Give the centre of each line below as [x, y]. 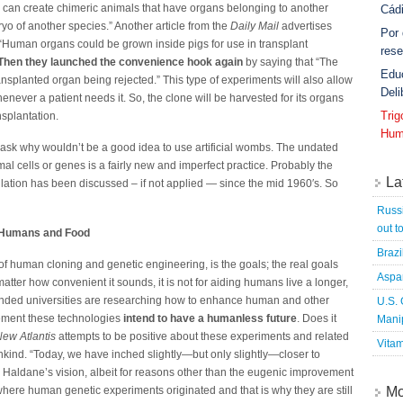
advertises [305, 26]
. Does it [317, 318]
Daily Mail [255, 26]
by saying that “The [291, 62]
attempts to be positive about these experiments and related [202, 336]
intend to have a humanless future [210, 318]
